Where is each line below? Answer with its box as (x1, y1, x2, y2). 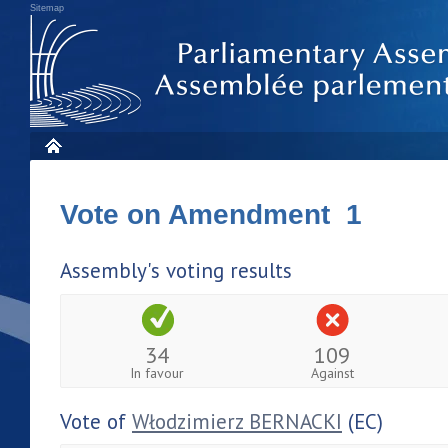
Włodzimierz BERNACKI (132, 407, 342, 435)
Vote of (60, 407, 132, 435)
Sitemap (30, 3, 64, 13)
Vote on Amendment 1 (60, 199, 362, 230)
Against (310, 363, 354, 382)
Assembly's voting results (60, 257, 292, 284)
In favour (130, 363, 185, 382)
